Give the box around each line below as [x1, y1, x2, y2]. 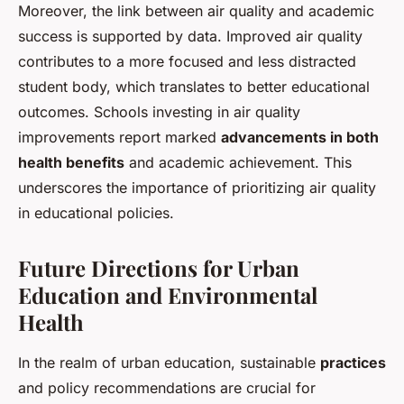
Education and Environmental [18, 280, 317, 310]
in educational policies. [18, 204, 174, 223]
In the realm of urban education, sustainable [18, 353, 320, 372]
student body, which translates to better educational [18, 78, 370, 96]
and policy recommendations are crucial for [18, 379, 316, 398]
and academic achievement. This [124, 153, 352, 172]
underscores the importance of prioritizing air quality [18, 179, 376, 197]
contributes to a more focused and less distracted [18, 52, 356, 71]
